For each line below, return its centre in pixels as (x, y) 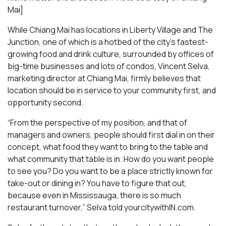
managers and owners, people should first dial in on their (111, 134)
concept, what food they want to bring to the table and (108, 147)
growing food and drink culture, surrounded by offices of (111, 54)
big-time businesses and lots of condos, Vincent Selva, (109, 66)
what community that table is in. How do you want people (111, 159)
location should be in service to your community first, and (112, 90)
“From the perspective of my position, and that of (97, 122)
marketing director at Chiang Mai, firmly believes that (104, 78)
